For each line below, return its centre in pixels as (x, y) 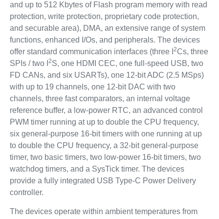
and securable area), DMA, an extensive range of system (107, 28)
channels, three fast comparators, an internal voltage (100, 99)
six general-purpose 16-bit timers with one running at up (106, 134)
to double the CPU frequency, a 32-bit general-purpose (104, 145)
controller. (26, 192)
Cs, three (192, 52)
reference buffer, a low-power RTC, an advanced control (106, 110)
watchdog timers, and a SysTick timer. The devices (97, 169)
